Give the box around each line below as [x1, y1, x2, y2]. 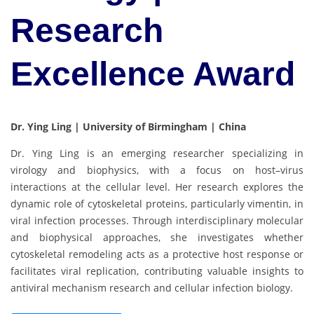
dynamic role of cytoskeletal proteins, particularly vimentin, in [11, 197, 303, 211]
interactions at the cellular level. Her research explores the [11, 180, 303, 194]
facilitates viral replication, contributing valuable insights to [11, 264, 303, 278]
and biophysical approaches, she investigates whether [11, 231, 303, 245]
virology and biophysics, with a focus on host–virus [11, 163, 303, 177]
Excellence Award [11, 55, 295, 93]
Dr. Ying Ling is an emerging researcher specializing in [11, 146, 303, 161]
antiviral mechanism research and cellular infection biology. [11, 281, 293, 295]
